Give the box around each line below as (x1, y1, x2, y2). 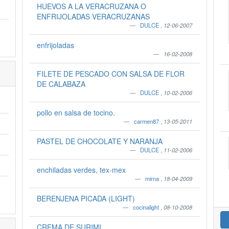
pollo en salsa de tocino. (36, 107, 115, 118)
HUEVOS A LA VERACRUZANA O (36, 1, 146, 11)
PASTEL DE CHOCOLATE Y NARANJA (36, 136, 163, 146)
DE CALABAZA (36, 79, 85, 89)
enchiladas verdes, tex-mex (36, 165, 126, 175)
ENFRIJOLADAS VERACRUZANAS (36, 11, 150, 21)
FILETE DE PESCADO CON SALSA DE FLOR (36, 68, 185, 79)
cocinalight (133, 203, 161, 211)
